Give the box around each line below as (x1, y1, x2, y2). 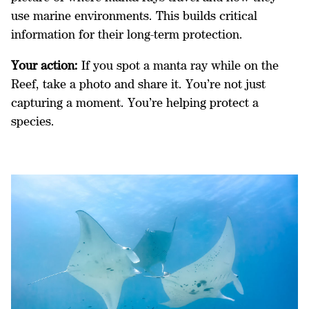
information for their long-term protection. (11, 26, 243, 41)
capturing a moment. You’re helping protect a (11, 94, 259, 110)
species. (11, 113, 54, 128)
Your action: (11, 57, 78, 72)
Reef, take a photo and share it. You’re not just (11, 76, 266, 91)
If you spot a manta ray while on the (78, 57, 279, 72)
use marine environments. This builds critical (11, 8, 257, 23)
